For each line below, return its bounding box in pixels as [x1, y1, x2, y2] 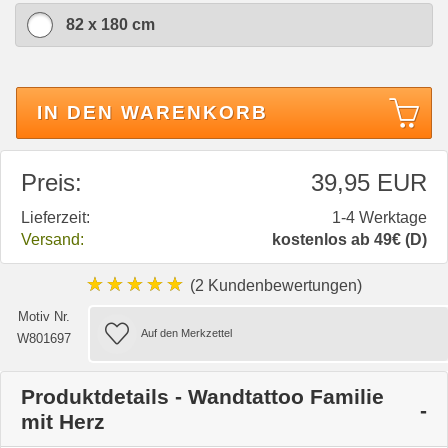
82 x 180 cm [66, 15, 155, 33]
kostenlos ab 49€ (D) [272, 230, 427, 248]
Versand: [21, 230, 84, 248]
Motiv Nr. [18, 308, 71, 324]
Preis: [21, 168, 82, 196]
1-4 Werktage [332, 208, 427, 226]
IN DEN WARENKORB [36, 101, 268, 123]
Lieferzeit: [21, 208, 90, 226]
